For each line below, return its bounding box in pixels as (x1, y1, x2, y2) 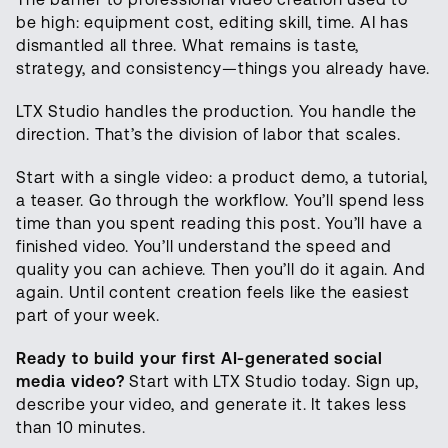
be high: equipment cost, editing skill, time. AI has (16, 13, 409, 33)
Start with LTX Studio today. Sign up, (124, 372, 420, 392)
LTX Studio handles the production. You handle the (16, 102, 418, 122)
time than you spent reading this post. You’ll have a (16, 214, 423, 234)
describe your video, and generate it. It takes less (16, 395, 407, 415)
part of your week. (16, 306, 160, 326)
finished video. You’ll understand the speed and (16, 237, 392, 257)
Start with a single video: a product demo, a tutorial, (16, 168, 429, 188)
